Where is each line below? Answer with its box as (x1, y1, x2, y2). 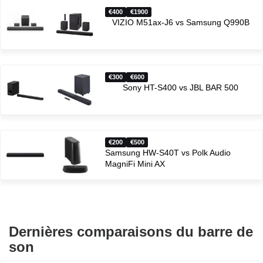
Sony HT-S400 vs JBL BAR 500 (123, 83, 239, 93)
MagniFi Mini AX (104, 159, 165, 168)
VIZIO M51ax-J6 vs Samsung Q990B (112, 18, 249, 28)
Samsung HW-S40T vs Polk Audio (104, 147, 231, 157)
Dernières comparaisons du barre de (9, 223, 253, 240)
